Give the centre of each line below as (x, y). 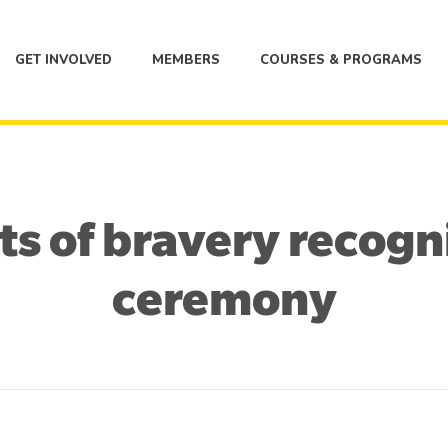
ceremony (224, 299)
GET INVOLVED (63, 59)
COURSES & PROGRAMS (341, 59)
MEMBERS (186, 59)
